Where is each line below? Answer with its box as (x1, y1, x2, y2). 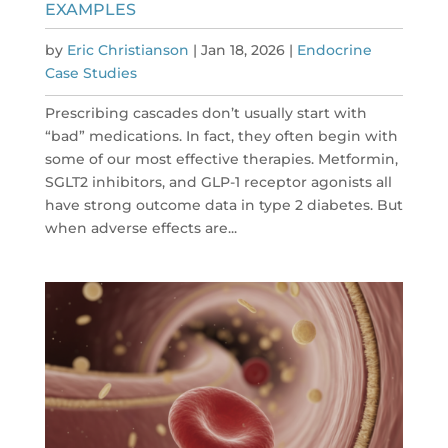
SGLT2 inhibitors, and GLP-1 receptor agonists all (44, 173, 392, 192)
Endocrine (296, 41, 372, 60)
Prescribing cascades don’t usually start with (44, 104, 367, 123)
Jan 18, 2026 (200, 41, 285, 60)
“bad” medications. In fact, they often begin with (44, 127, 398, 146)
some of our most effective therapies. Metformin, (44, 150, 398, 169)
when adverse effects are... (44, 219, 237, 238)
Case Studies (44, 64, 137, 83)
